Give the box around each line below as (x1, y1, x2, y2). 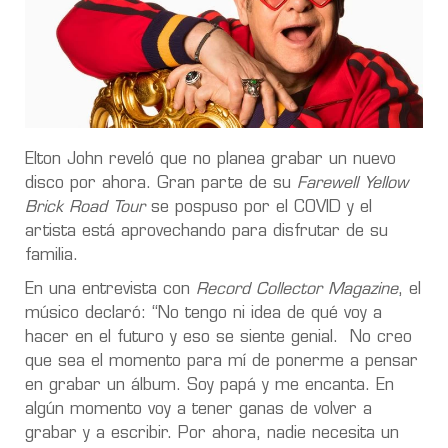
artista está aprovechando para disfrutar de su (25, 223, 388, 240)
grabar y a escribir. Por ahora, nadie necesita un (25, 425, 399, 442)
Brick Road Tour (25, 199, 145, 216)
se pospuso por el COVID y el (145, 199, 372, 216)
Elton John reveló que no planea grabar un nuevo (25, 151, 396, 168)
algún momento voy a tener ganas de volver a (25, 401, 372, 418)
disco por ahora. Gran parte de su (25, 175, 297, 192)
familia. (25, 247, 78, 264)
